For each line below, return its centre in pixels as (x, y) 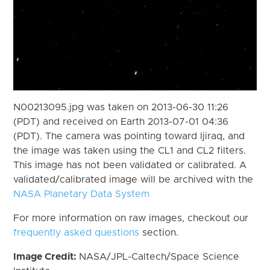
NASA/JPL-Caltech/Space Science (159, 256)
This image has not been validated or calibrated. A (130, 165)
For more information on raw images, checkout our (131, 218)
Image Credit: (46, 256)
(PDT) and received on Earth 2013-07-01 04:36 (121, 121)
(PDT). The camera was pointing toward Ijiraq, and (129, 136)
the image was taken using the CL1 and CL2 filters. (130, 150)
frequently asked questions (77, 232)
